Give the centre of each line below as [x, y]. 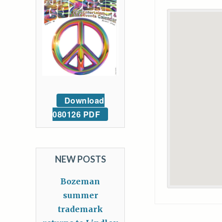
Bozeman [80, 182]
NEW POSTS [80, 159]
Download [84, 101]
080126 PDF [76, 114]
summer [80, 195]
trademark [80, 209]
